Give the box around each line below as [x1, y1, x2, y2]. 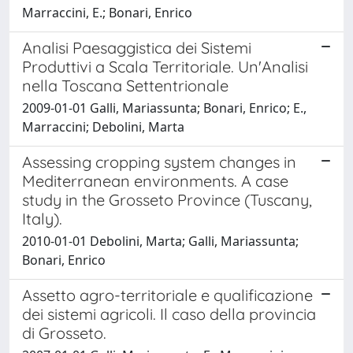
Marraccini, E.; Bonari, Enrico [22, 3, 192, 21]
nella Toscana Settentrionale [22, 75, 229, 95]
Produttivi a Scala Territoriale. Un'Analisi [22, 56, 308, 76]
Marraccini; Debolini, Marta [22, 117, 184, 136]
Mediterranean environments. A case [22, 170, 288, 191]
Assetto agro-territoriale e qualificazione [22, 284, 313, 305]
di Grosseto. [22, 322, 106, 343]
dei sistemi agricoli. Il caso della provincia [22, 303, 316, 324]
